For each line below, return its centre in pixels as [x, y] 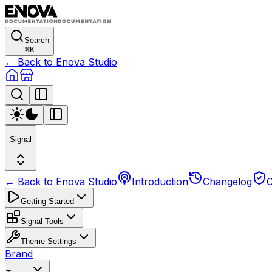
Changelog [227, 181]
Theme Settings [49, 241]
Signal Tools [42, 221]
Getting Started [47, 201]
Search [37, 40]
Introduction [160, 181]
